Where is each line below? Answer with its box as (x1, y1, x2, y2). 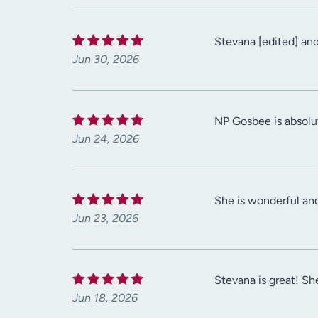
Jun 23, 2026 (72, 212, 138, 226)
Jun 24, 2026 (72, 132, 139, 146)
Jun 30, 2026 (72, 53, 139, 67)
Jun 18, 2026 (72, 291, 138, 305)
